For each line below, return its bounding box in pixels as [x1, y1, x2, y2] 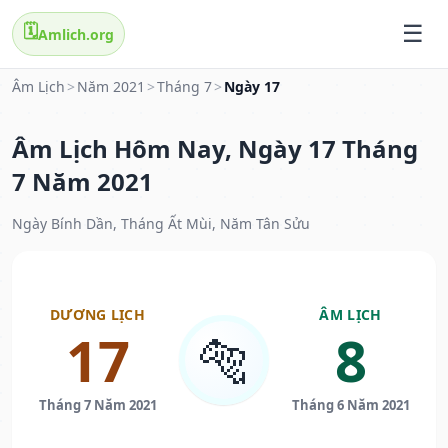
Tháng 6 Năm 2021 [291, 396, 410, 415]
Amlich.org [38, 24, 114, 44]
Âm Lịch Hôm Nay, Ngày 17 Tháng [12, 132, 418, 166]
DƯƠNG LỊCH [50, 305, 145, 325]
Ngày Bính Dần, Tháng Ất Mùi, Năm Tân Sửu [12, 214, 310, 234]
